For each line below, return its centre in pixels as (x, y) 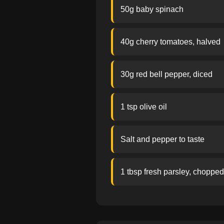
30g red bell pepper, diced (166, 74)
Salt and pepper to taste (162, 139)
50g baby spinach (152, 9)
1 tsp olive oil (144, 107)
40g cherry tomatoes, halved (170, 42)
